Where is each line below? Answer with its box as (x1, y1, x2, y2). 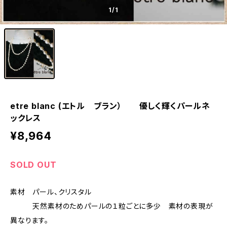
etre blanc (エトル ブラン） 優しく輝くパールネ (10, 101, 210, 111)
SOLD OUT (10, 160, 57, 170)
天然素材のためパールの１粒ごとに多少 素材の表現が (10, 202, 213, 210)
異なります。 (10, 216, 49, 224)
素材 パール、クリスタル (10, 187, 92, 196)
